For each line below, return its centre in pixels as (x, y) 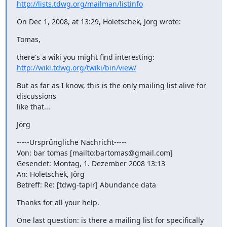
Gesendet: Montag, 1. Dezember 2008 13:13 (91, 163)
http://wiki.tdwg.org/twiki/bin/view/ (76, 68)
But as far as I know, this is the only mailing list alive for (111, 85)
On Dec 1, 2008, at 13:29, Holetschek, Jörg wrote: (99, 22)
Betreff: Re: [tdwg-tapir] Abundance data (86, 185)
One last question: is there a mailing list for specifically (110, 220)
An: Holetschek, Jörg (50, 174)
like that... (33, 107)
